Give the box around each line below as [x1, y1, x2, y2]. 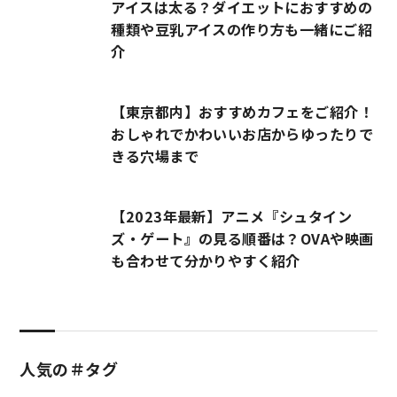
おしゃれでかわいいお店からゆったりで [111, 122, 373, 144]
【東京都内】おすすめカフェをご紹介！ [111, 100, 373, 122]
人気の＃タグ [19, 357, 118, 381]
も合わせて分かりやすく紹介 [111, 249, 300, 271]
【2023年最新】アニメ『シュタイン [111, 205, 352, 227]
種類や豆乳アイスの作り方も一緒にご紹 [111, 18, 372, 40]
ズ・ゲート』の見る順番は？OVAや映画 [111, 227, 374, 249]
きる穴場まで [111, 144, 198, 167]
